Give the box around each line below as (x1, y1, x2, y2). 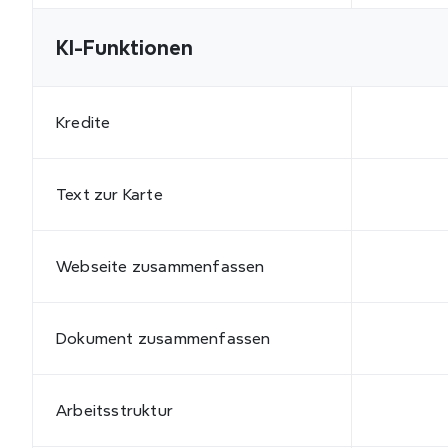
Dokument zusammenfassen (56, 329, 271, 347)
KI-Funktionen (56, 36, 193, 59)
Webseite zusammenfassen (56, 257, 265, 275)
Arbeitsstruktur (56, 401, 173, 419)
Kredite (56, 113, 111, 131)
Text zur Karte (56, 185, 163, 203)
